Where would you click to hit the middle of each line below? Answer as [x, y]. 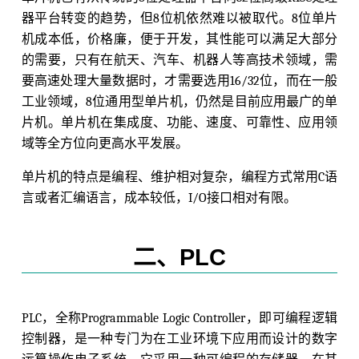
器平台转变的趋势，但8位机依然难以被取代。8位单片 [179, 18]
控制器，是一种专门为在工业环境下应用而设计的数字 [179, 339]
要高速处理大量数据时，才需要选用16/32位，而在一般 [179, 81]
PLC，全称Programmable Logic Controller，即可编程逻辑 [179, 318]
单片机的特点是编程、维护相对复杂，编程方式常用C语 [179, 177]
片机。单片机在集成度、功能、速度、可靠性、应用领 [179, 122]
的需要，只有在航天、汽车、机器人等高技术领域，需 [179, 60]
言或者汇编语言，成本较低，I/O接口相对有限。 [159, 198]
